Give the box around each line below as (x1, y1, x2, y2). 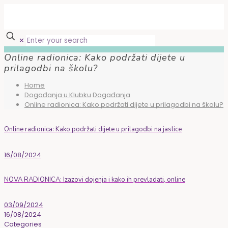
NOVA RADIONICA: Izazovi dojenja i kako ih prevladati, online (4, 175, 185, 184)
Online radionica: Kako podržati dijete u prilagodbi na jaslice (4, 125, 182, 134)
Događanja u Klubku (24, 90, 91, 100)
